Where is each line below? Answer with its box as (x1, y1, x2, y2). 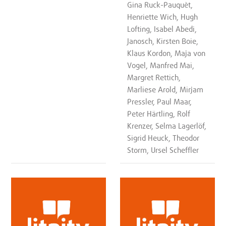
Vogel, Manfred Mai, (127, 61, 195, 70)
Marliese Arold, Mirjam (127, 85, 204, 94)
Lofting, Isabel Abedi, (127, 24, 197, 34)
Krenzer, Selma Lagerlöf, (127, 121, 207, 131)
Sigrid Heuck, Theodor (127, 133, 200, 143)
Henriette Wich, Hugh (127, 12, 198, 22)
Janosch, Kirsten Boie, (127, 36, 199, 46)
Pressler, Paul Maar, (127, 97, 192, 106)
